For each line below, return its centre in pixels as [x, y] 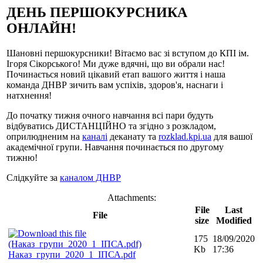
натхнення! [29, 95]
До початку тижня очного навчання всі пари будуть [110, 115]
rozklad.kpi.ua [185, 136]
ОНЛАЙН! [41, 28]
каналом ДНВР [90, 177]
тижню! [22, 157]
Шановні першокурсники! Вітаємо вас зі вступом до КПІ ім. [128, 53]
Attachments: [131, 197]
